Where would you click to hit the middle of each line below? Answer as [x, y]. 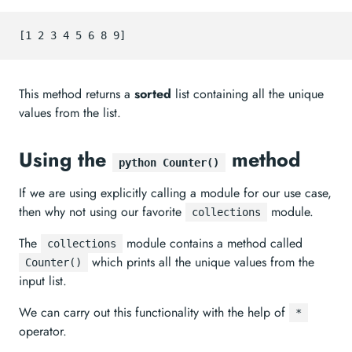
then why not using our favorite [102, 212]
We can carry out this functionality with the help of [154, 312]
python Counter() [169, 163]
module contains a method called [213, 243]
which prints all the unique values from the [201, 262]
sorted [153, 94]
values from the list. [70, 113]
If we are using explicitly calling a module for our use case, [175, 193]
